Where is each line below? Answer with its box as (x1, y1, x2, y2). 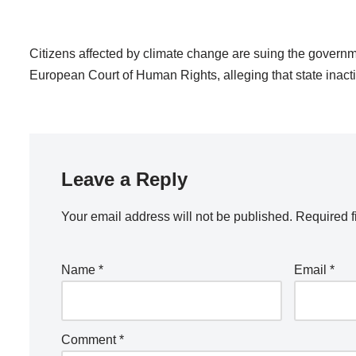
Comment (61, 333, 119, 346)
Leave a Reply (61, 168, 188, 190)
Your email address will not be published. (61, 210, 292, 223)
